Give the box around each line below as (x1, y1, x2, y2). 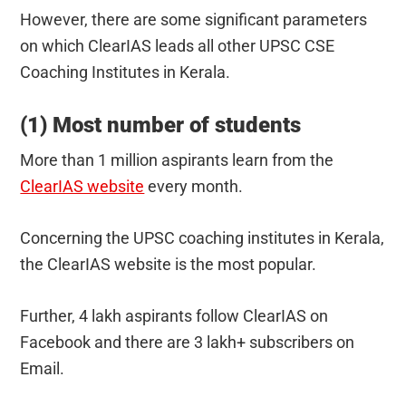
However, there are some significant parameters (20, 9, 368, 29)
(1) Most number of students (20, 111, 302, 138)
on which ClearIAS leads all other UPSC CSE (20, 35, 335, 55)
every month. (144, 176, 244, 196)
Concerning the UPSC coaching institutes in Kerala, (20, 227, 385, 247)
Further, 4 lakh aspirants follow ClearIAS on (20, 305, 329, 325)
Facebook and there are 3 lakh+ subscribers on (20, 332, 355, 352)
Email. (20, 358, 65, 378)
